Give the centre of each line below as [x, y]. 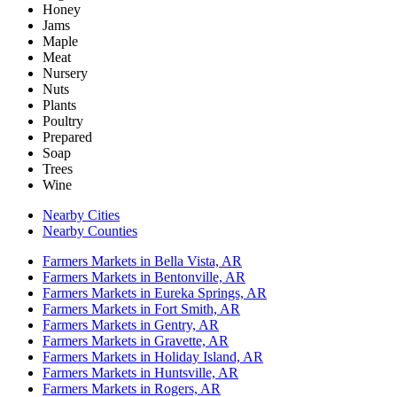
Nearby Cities [81, 215]
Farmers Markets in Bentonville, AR [144, 277]
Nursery [65, 74]
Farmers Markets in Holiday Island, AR [153, 357]
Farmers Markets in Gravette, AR [136, 341]
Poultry [63, 121]
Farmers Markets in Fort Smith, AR [141, 309]
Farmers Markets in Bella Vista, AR [142, 261]
